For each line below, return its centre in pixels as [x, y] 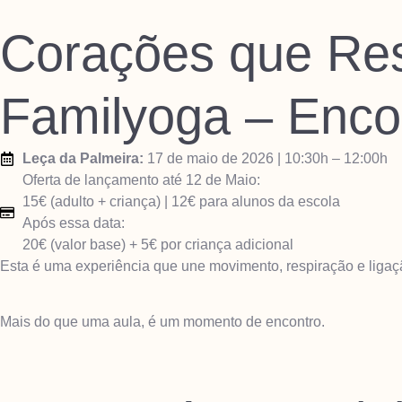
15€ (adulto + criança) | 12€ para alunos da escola [181, 202]
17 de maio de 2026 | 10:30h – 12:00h [266, 159]
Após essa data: [74, 223]
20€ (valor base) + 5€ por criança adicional [158, 245]
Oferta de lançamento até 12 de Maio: [141, 180]
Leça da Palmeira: [83, 159]
